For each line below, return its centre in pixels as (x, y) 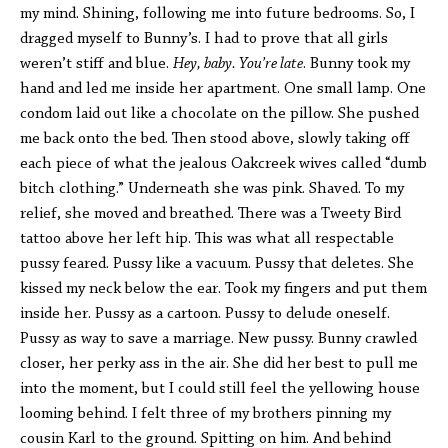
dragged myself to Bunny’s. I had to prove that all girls (204, 39)
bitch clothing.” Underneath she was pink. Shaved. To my (212, 189)
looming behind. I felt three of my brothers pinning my (205, 414)
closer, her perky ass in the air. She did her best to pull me (219, 364)
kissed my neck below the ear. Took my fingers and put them (223, 289)
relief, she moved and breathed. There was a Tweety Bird (210, 214)
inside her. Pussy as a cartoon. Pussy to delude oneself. (205, 314)
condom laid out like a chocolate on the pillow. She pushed (219, 114)
